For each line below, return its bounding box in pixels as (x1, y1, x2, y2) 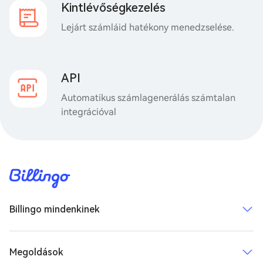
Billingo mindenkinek (9, 204, 100, 215)
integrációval (61, 106, 116, 117)
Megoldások (9, 247, 63, 258)
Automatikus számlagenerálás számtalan (61, 92, 235, 103)
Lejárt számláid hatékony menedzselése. (61, 22, 234, 33)
